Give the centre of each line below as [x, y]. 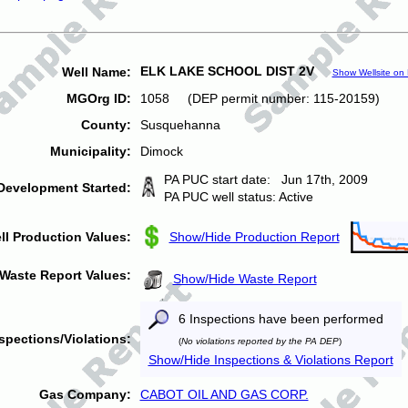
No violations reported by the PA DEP [260, 341]
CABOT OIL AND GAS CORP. [224, 394]
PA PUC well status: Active [238, 197]
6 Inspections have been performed [277, 319]
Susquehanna [180, 125]
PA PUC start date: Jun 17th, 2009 [265, 179]
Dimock [161, 151]
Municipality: [90, 151]
